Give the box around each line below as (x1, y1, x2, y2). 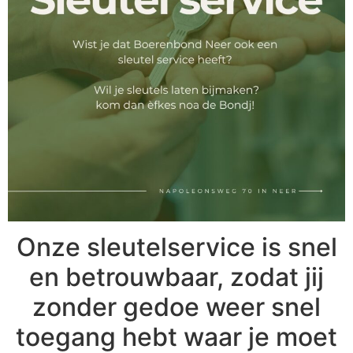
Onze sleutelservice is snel (16, 231, 337, 262)
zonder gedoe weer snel (32, 291, 321, 322)
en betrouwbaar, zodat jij (29, 261, 324, 292)
